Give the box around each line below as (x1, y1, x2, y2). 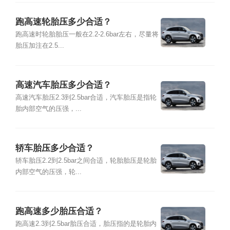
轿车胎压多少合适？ (15, 143, 94, 153)
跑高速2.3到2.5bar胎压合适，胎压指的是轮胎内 (15, 220, 157, 227)
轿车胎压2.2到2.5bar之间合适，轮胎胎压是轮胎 (15, 157, 157, 164)
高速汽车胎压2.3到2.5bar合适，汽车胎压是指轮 (15, 94, 157, 102)
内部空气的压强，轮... (15, 168, 82, 176)
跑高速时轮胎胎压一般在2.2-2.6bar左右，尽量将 (15, 31, 159, 39)
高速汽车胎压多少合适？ (15, 80, 111, 90)
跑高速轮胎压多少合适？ (15, 17, 111, 27)
